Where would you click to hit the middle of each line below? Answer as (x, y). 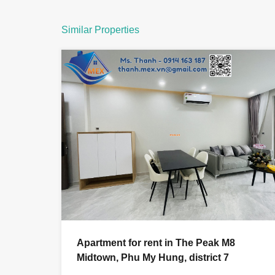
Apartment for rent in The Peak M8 (156, 242)
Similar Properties (100, 30)
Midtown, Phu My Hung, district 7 (153, 257)
